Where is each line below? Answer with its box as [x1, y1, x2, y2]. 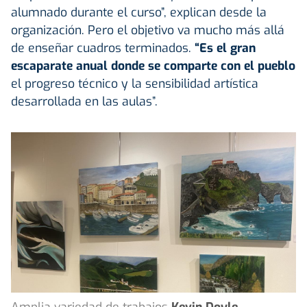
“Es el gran [195, 39, 256, 56]
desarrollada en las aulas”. [11, 93, 158, 110]
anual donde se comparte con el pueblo [73, 57, 295, 74]
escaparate [11, 57, 73, 74]
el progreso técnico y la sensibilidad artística [11, 75, 258, 92]
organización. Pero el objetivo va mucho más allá [11, 21, 284, 38]
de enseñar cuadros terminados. [11, 39, 195, 56]
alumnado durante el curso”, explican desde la [11, 3, 267, 21]
